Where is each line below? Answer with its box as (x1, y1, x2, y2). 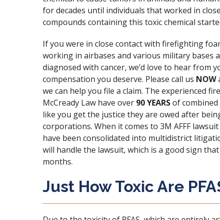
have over (96, 97, 136, 108)
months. (43, 156, 73, 167)
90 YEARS (136, 97, 172, 108)
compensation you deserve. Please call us (43, 74, 194, 84)
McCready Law (43, 97, 96, 108)
